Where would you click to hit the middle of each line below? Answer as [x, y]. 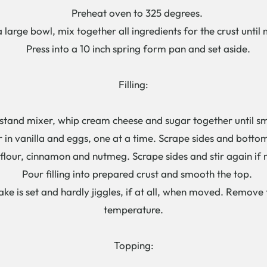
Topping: [133, 245]
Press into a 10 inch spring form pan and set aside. [133, 48]
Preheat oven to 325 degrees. [133, 13]
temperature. [133, 209]
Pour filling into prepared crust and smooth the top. [133, 173]
